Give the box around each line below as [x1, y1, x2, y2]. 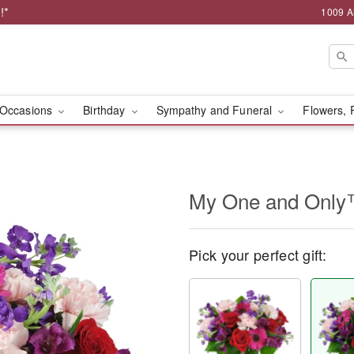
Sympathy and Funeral [156, 102, 276, 118]
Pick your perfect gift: [189, 244, 326, 265]
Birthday [83, 102, 129, 118]
